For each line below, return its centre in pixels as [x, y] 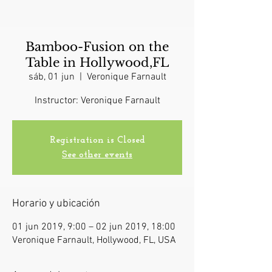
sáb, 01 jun [51, 77]
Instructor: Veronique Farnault [97, 101]
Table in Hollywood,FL [97, 63]
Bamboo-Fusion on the [97, 47]
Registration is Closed [97, 141]
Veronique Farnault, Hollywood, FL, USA [94, 241]
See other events [97, 155]
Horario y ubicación [56, 204]
